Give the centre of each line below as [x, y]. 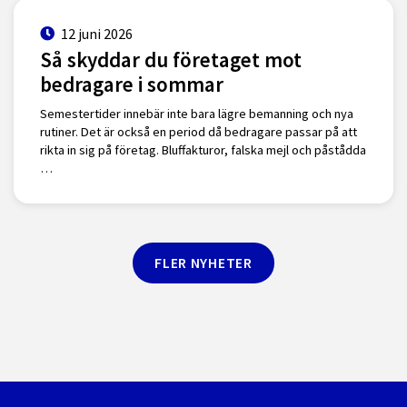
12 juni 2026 [96, 34]
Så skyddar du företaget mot [170, 59]
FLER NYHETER [203, 263]
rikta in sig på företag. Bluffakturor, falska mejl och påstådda [203, 150]
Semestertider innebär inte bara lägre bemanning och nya [196, 114]
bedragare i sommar [131, 84]
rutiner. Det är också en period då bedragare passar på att [198, 132]
